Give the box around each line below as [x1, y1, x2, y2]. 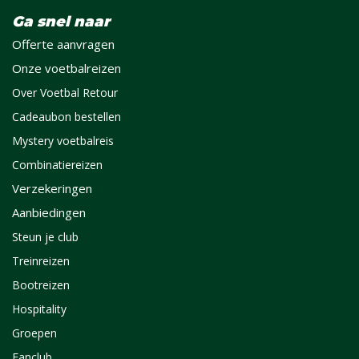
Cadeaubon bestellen [12, 109, 121, 124]
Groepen [12, 325, 57, 341]
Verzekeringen [12, 180, 92, 196]
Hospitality [12, 301, 67, 317]
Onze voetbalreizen [12, 60, 121, 76]
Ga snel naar [12, 13, 110, 30]
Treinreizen [12, 253, 70, 268]
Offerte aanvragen [12, 36, 115, 52]
